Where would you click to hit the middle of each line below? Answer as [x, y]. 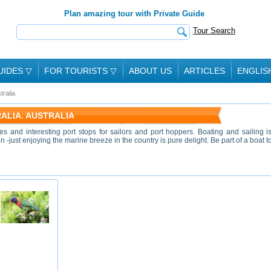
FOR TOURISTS [77, 71]
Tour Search [214, 31]
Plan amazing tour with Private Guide [134, 14]
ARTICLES [204, 71]
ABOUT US [150, 71]
